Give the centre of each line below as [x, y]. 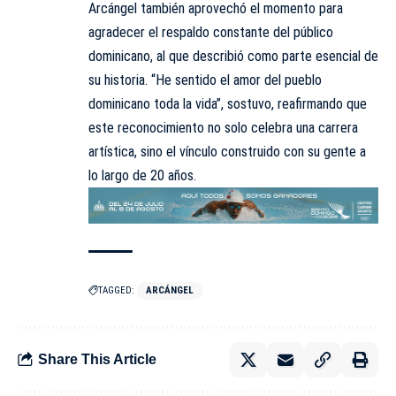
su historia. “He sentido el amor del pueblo [205, 80]
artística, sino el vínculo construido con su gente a [227, 152]
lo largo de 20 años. [142, 176]
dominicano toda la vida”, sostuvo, [183, 104]
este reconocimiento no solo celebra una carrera [223, 128]
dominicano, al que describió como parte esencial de [233, 57]
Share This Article [97, 360]
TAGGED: [116, 290]
